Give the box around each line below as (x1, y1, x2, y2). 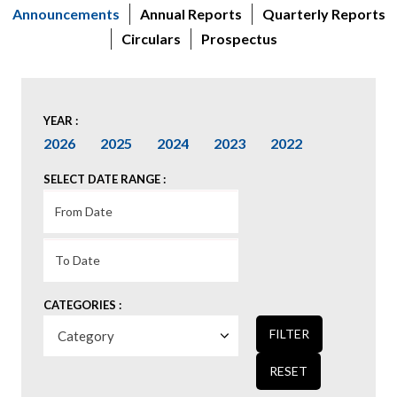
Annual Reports (139, 4, 242, 22)
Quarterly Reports (261, 4, 385, 22)
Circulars (121, 29, 181, 47)
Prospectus (200, 29, 277, 47)
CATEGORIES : (43, 298, 121, 312)
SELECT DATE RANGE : (43, 172, 166, 186)
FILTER (269, 326, 309, 341)
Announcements (12, 4, 120, 22)
